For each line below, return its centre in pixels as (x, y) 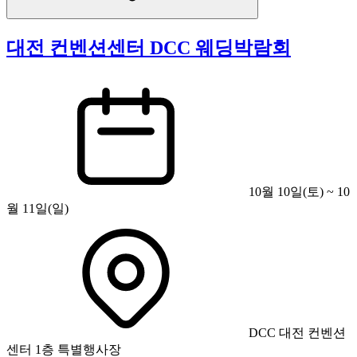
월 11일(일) (37, 208)
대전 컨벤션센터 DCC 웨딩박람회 (149, 47)
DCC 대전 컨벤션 (296, 332)
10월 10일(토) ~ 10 (298, 191)
